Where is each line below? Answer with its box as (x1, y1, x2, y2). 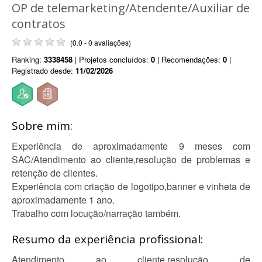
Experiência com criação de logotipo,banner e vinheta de (12, 180, 250, 193)
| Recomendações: (155, 54, 223, 65)
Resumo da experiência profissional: (12, 232, 203, 247)
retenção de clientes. (12, 166, 98, 180)
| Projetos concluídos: (73, 54, 151, 65)
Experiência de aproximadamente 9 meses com (12, 139, 250, 153)
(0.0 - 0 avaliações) (70, 37, 131, 47)
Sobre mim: (12, 118, 73, 133)
